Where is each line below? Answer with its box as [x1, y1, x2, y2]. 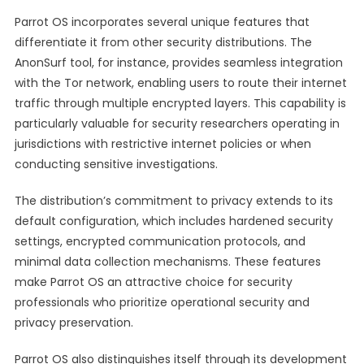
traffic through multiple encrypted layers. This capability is [14, 95, 346, 111]
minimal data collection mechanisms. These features [14, 253, 321, 270]
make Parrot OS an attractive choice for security [14, 274, 292, 290]
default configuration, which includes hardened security [14, 213, 333, 229]
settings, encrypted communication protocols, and [14, 233, 305, 249]
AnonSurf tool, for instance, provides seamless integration [14, 54, 343, 71]
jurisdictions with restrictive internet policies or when [14, 136, 311, 152]
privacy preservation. [14, 314, 133, 331]
